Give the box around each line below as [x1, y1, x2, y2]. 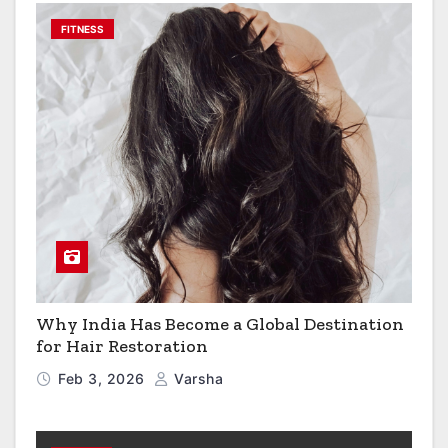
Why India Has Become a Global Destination [36, 313, 404, 336]
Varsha [169, 370, 223, 388]
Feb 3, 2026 [58, 370, 149, 388]
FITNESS [61, 23, 104, 36]
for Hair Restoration [36, 335, 208, 358]
